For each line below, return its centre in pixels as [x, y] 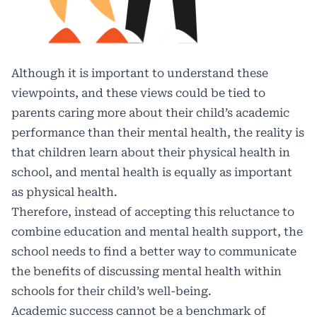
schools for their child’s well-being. [111, 291]
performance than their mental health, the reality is [158, 132]
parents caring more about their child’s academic [150, 113]
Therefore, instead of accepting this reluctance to [153, 212]
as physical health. [64, 192]
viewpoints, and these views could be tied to [138, 93]
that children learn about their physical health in [151, 152]
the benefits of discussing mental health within [146, 271]
